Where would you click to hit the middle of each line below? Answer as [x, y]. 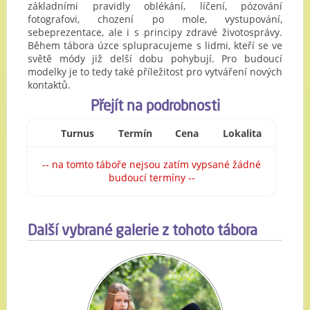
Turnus [77, 133]
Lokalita [242, 133]
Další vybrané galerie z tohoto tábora [143, 231]
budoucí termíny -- [152, 177]
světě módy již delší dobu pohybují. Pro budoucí [155, 58]
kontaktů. [49, 85]
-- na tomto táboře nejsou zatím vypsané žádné [152, 164]
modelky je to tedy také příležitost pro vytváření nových [155, 72]
